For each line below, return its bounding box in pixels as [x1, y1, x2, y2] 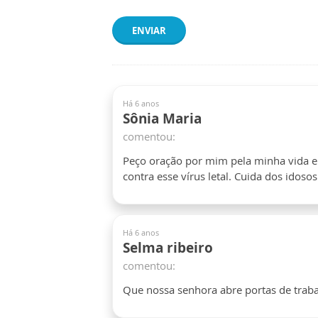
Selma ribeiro [123, 238, 213, 257]
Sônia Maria [123, 109, 202, 128]
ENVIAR [132, 24, 166, 37]
